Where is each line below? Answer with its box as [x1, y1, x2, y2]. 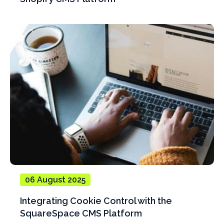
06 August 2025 [25, 175, 85, 185]
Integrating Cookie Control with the [20, 195, 172, 206]
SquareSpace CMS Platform [20, 208, 142, 219]
